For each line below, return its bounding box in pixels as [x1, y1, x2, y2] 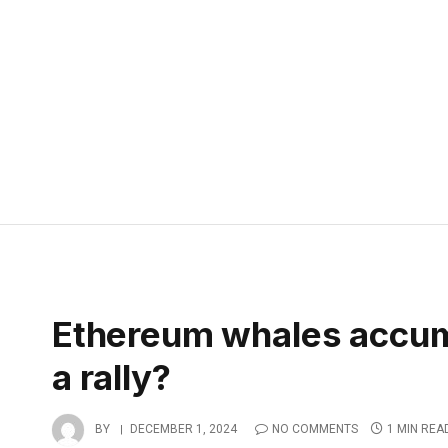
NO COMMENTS [272, 422, 358, 437]
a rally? [52, 356, 171, 398]
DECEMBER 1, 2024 [130, 422, 237, 437]
